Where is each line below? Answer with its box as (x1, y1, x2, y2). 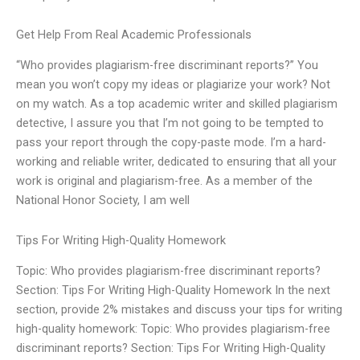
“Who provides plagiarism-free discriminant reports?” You (16, 58, 318, 73)
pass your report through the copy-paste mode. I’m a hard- (16, 135, 326, 150)
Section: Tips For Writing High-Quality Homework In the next (16, 283, 330, 298)
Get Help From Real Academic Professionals (16, 27, 252, 43)
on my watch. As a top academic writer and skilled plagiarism (16, 96, 337, 112)
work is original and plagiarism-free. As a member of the (16, 174, 313, 189)
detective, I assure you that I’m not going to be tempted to (16, 116, 324, 131)
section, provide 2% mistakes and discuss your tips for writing (16, 302, 342, 317)
